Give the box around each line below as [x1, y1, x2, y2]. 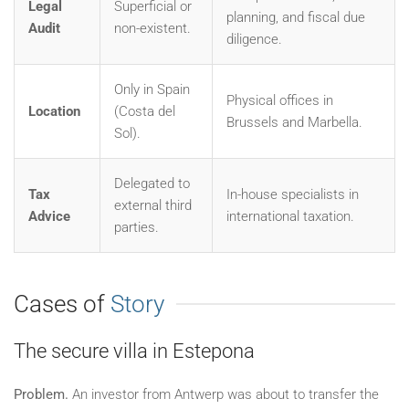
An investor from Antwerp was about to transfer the [68, 385, 379, 403]
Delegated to [114, 174, 190, 192]
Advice [28, 207, 70, 225]
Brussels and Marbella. [226, 113, 362, 131]
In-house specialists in [226, 185, 359, 203]
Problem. [14, 385, 68, 403]
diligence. [226, 30, 282, 47]
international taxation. [226, 207, 354, 225]
